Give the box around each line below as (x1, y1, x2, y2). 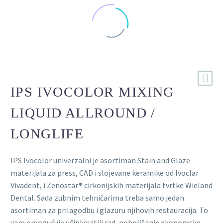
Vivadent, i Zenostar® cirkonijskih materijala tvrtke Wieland (10, 180, 213, 190)
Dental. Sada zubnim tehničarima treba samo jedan (10, 192, 184, 203)
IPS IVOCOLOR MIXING (10, 84, 174, 100)
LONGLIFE (10, 125, 84, 141)
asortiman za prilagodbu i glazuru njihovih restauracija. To (10, 205, 208, 215)
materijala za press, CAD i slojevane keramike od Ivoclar (10, 167, 199, 178)
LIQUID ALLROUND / (10, 105, 156, 120)
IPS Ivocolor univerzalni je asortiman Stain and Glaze (10, 155, 190, 165)
